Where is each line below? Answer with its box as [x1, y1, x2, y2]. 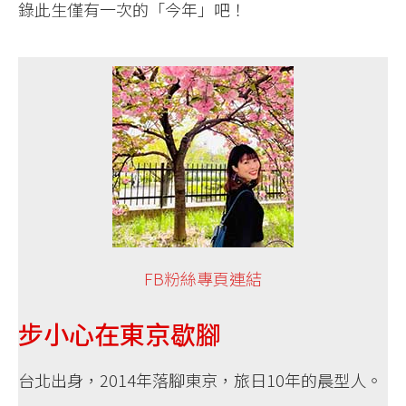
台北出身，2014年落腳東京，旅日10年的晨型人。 [18, 367, 382, 391]
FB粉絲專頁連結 [144, 266, 262, 290]
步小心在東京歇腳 [18, 314, 221, 352]
